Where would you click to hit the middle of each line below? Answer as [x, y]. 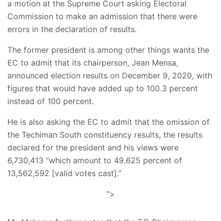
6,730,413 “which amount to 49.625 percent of [95, 161]
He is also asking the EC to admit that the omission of [109, 122]
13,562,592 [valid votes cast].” [64, 173]
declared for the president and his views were [93, 148]
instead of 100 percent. [51, 101]
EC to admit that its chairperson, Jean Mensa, [93, 63]
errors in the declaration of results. [72, 29]
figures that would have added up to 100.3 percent [103, 89]
